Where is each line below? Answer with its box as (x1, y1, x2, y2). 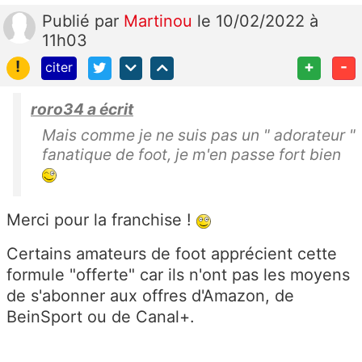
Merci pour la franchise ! (6, 209, 196, 229)
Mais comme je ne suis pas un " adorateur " (42, 124, 356, 145)
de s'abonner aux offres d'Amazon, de (6, 285, 294, 305)
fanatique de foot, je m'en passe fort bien (42, 144, 345, 164)
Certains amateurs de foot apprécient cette (6, 243, 337, 263)
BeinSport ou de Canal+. (6, 306, 195, 326)
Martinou (124, 11, 197, 32)
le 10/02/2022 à (197, 11, 318, 32)
